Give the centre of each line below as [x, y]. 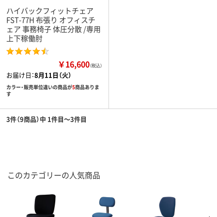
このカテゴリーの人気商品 [54, 175]
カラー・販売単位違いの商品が [39, 87]
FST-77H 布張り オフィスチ [51, 20]
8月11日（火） [53, 75]
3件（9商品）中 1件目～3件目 [46, 119]
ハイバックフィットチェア [50, 10]
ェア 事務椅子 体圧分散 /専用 [54, 29]
